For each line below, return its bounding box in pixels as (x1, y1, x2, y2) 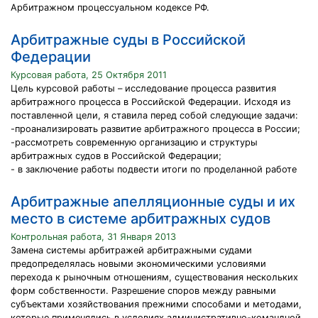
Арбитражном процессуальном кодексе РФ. (11, 2, 209, 13)
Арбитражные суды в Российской (11, 31, 246, 48)
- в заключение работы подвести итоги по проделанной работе (11, 164, 297, 175)
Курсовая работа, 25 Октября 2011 (11, 70, 167, 80)
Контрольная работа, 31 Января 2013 (11, 231, 176, 242)
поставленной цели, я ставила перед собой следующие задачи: (11, 110, 298, 121)
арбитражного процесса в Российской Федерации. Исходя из (11, 97, 290, 107)
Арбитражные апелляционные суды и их (11, 193, 295, 210)
